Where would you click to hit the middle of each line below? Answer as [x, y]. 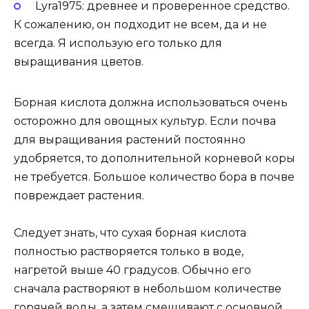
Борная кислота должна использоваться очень [151, 103]
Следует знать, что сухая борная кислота [130, 233]
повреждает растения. [79, 196]
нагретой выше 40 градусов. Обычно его [132, 270]
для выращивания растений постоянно [130, 140]
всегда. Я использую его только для [118, 43]
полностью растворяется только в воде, [129, 252]
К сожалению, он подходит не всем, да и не [140, 25]
